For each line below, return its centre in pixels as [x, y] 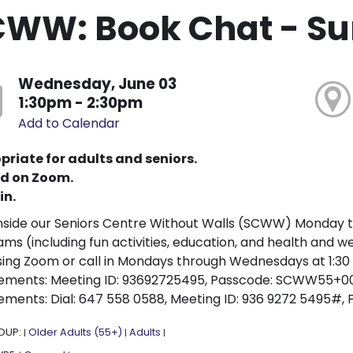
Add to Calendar [69, 123]
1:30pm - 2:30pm [81, 102]
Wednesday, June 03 [98, 84]
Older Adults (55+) [75, 332]
